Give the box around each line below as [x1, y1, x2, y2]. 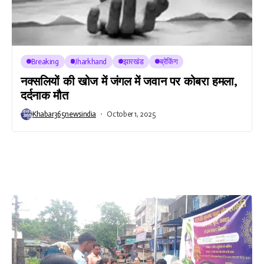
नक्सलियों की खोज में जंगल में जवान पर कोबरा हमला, [21, 74, 237, 88]
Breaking [31, 57, 59, 66]
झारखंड [123, 57, 144, 66]
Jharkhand [75, 57, 107, 66]
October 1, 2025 [107, 110, 156, 118]
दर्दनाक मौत [21, 88, 68, 103]
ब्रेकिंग [160, 57, 178, 66]
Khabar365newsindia [32, 110, 96, 118]
